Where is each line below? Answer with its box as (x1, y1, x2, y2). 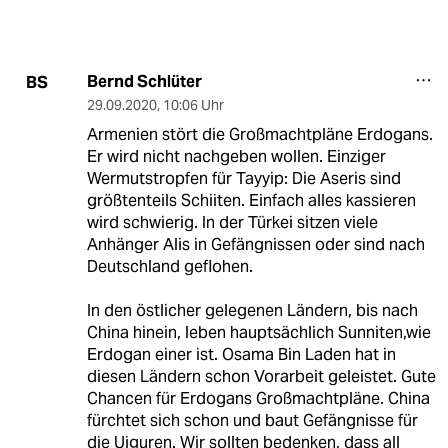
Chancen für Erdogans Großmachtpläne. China (86, 388, 430, 410)
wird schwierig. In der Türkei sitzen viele (86, 212, 378, 234)
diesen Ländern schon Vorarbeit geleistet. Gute (86, 366, 436, 388)
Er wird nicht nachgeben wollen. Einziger (86, 146, 386, 168)
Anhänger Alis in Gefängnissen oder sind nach (86, 234, 425, 256)
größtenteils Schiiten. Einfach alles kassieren (86, 190, 416, 212)
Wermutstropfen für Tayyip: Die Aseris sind (86, 168, 401, 190)
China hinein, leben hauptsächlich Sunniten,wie (86, 322, 431, 344)
